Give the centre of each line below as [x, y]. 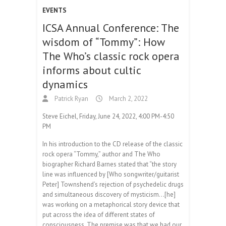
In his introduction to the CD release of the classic [112, 144]
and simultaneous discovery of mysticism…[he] [109, 194]
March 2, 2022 [128, 98]
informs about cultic [92, 70]
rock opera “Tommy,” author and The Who [101, 154]
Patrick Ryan [71, 98]
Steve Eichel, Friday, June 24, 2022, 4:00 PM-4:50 [108, 116]
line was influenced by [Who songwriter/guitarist [111, 174]
